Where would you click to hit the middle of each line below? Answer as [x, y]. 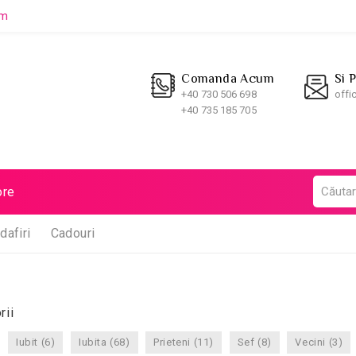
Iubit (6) [36, 342]
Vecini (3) [319, 342]
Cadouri [73, 233]
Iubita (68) [104, 342]
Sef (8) [254, 342]
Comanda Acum [228, 79]
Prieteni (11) [184, 342]
